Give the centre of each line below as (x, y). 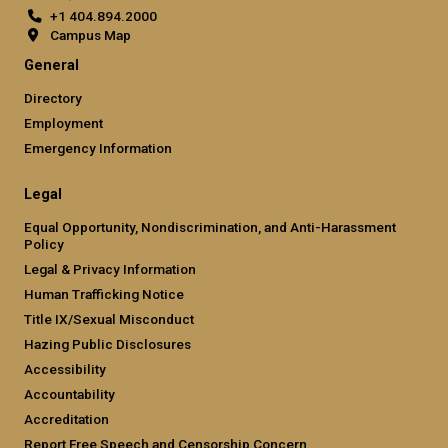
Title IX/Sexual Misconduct (109, 318)
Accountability (69, 393)
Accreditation (66, 418)
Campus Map (90, 34)
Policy (44, 243)
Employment (63, 122)
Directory (53, 97)
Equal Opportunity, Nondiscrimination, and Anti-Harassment (210, 226)
